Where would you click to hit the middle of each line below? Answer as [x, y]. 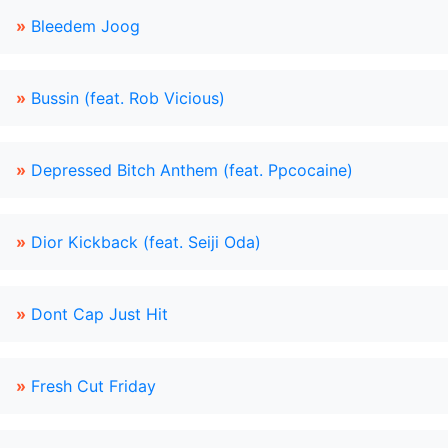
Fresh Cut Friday [93, 386]
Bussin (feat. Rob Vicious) [128, 98]
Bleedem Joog [85, 26]
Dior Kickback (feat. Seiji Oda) [146, 242]
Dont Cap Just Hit [99, 314]
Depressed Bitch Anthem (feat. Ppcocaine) [192, 170]
